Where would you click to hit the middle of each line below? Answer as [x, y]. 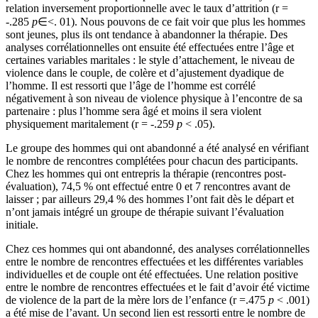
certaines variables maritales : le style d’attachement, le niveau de [150, 60]
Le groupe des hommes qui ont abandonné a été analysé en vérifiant [157, 148]
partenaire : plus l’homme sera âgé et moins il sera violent [133, 111]
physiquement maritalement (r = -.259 [91, 124]
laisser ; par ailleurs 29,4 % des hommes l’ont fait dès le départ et [150, 199]
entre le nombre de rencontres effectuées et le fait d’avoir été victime [158, 287]
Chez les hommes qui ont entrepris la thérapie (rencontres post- [146, 173]
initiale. [22, 224]
